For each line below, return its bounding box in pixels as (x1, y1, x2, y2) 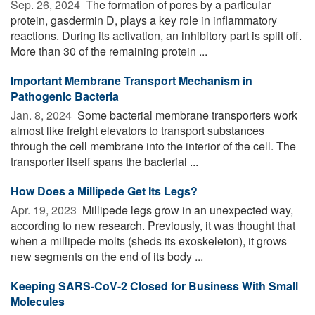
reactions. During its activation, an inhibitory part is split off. (11, 27, 302, 44)
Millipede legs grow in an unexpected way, (79, 201, 293, 218)
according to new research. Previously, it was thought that (11, 217, 295, 233)
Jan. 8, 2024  (11, 106, 75, 123)
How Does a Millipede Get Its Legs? (11, 182, 198, 199)
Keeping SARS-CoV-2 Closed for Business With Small (11, 277, 298, 294)
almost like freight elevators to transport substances (11, 122, 264, 139)
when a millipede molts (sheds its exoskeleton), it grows (11, 232, 287, 249)
